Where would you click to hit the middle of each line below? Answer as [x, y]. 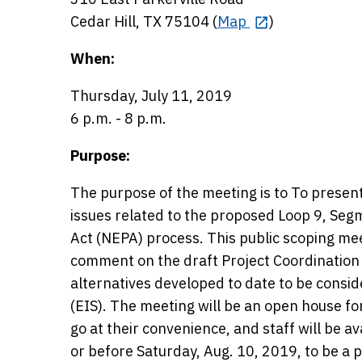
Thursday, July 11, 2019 [151, 96]
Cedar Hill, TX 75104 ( [144, 21]
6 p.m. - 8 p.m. [118, 118]
